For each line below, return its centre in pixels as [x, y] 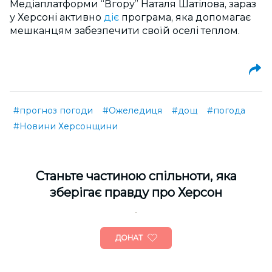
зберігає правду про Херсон [136, 193]
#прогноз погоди [53, 111]
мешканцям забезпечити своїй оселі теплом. [125, 31]
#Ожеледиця [132, 111]
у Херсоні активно [57, 18]
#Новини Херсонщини [66, 127]
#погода [226, 111]
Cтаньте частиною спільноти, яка [136, 176]
